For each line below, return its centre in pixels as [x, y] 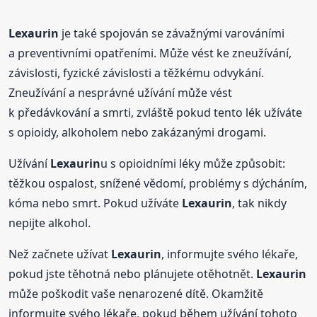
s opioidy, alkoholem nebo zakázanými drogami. [138, 133]
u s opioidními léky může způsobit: [193, 164]
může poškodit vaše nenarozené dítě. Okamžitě [136, 294]
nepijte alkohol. [50, 223]
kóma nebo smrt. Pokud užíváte [96, 203]
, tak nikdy [260, 203]
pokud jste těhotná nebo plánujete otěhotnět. [133, 274]
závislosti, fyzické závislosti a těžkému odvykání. [137, 73]
